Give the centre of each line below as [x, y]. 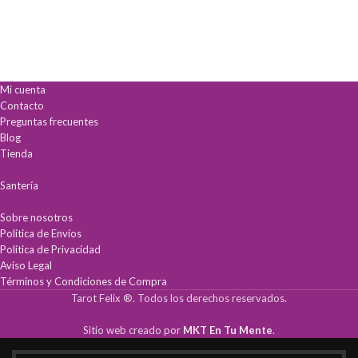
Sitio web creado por [133, 330]
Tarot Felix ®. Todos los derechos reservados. [179, 298]
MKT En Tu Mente [228, 330]
